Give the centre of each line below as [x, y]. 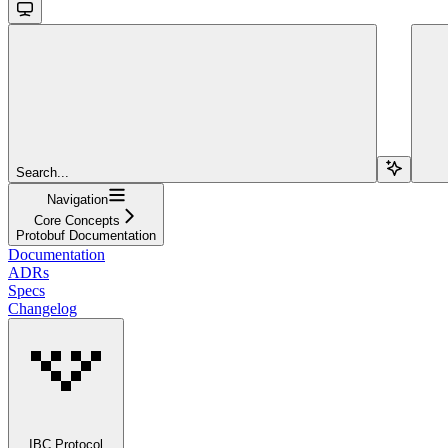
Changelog [42, 308]
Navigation [77, 199]
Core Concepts [77, 220]
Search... [42, 172]
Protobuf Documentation [86, 235]
